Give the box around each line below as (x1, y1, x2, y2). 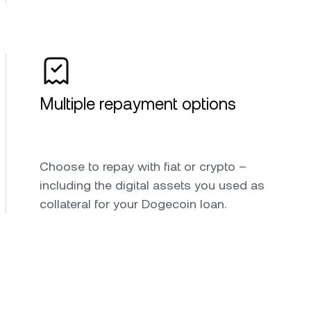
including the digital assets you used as (40, 177, 264, 192)
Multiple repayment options (40, 94, 236, 114)
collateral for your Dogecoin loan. (40, 196, 226, 211)
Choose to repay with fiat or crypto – (40, 158, 246, 174)
